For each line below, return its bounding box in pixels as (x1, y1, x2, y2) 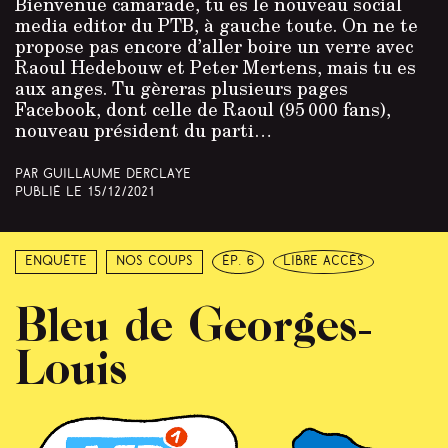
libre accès (283, 256, 364, 268)
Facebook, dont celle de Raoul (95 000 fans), (15, 95, 391, 122)
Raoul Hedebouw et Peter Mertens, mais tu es (15, 53, 416, 80)
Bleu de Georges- (15, 295, 372, 349)
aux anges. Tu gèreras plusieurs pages (15, 74, 348, 101)
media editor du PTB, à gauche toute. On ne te (15, 11, 418, 38)
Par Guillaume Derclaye (15, 168, 191, 180)
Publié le (15, 187, 87, 199)
